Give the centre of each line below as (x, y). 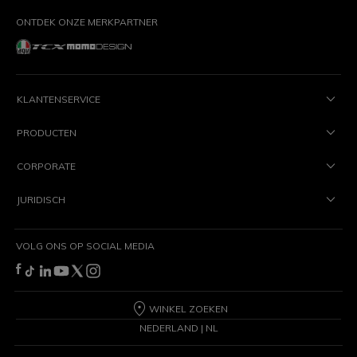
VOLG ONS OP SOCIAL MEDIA (85, 245)
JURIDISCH (41, 199)
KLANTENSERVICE (59, 99)
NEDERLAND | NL (178, 328)
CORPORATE (46, 166)
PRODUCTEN (47, 132)
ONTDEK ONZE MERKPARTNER (87, 22)
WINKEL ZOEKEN (188, 308)
